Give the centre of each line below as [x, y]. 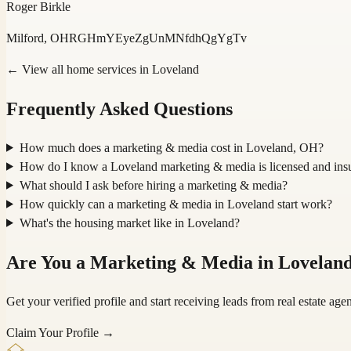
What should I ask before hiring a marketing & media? [153, 185]
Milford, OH [38, 38]
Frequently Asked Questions [119, 109]
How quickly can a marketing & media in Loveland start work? [175, 204]
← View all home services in [79, 69]
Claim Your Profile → [60, 332]
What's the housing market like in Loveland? [129, 223]
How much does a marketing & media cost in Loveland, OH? [171, 147]
